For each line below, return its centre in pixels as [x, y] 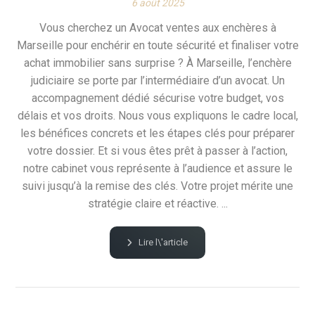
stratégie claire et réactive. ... [157, 204]
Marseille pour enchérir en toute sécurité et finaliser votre [157, 46]
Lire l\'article [163, 243]
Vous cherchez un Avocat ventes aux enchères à [157, 28]
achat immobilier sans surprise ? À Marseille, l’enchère [157, 63]
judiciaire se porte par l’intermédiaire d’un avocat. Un [157, 81]
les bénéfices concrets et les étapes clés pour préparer [157, 134]
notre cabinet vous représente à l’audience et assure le [157, 169]
